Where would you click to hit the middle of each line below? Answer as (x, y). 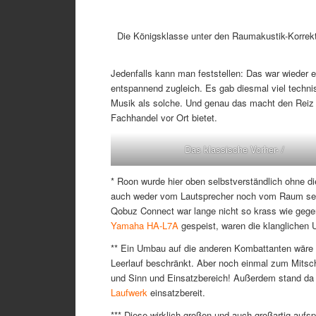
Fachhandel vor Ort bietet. (164, 117)
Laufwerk (129, 292)
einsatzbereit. (176, 292)
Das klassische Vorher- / (234, 149)
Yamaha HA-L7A (145, 225)
